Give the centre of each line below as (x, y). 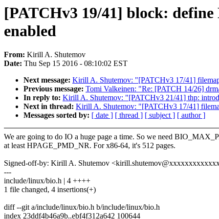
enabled (30, 31)
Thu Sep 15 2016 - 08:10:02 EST (76, 64)
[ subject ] (160, 115)
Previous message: (55, 89)
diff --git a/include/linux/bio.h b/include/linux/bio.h (82, 207)
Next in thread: (50, 107)
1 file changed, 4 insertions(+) (50, 190)
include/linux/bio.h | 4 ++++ (47, 181)
